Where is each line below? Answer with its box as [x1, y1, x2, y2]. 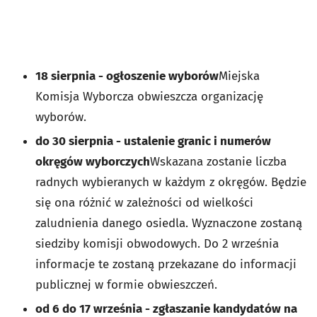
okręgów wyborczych [35, 154, 150, 169]
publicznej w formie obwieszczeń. [35, 277, 217, 292]
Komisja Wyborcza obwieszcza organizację [35, 89, 263, 104]
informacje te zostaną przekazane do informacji [35, 257, 296, 272]
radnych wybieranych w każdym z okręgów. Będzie [35, 175, 306, 190]
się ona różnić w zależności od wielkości [35, 195, 253, 210]
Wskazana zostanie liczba [150, 154, 287, 169]
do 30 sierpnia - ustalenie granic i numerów [35, 134, 271, 149]
